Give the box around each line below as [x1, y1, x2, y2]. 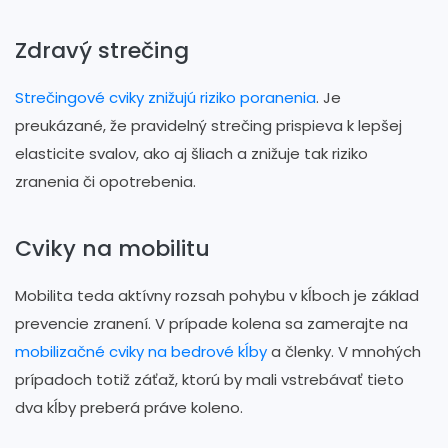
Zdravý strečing [15, 34, 189, 66]
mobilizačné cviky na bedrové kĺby [15, 340, 267, 362]
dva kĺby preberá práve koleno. [15, 396, 243, 418]
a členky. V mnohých [267, 340, 421, 362]
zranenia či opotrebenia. [15, 170, 200, 192]
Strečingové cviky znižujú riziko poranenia [15, 86, 316, 108]
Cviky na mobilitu [15, 232, 210, 264]
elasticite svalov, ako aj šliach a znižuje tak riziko [15, 142, 368, 164]
